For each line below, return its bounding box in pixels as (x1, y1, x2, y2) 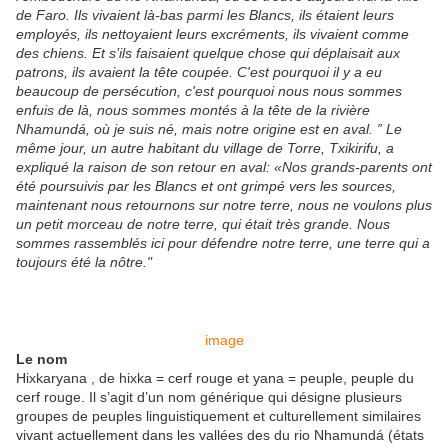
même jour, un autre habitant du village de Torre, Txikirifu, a (16, 140, 394, 157)
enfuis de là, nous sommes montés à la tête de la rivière (16, 102, 370, 119)
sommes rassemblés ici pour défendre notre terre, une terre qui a (16, 235, 430, 252)
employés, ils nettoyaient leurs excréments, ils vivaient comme (16, 26, 409, 43)
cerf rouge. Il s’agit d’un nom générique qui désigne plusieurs (16, 389, 402, 406)
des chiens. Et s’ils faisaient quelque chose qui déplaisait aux (16, 45, 400, 62)
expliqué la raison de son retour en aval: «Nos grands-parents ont (16, 159, 432, 176)
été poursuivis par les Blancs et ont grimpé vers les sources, (16, 178, 396, 195)
